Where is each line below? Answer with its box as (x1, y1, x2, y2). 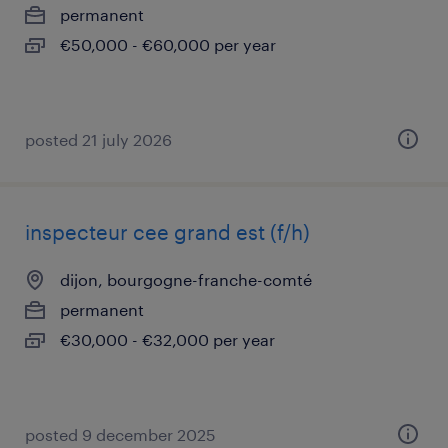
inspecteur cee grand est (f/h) (25, 220, 310, 244)
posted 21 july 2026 (25, 130, 172, 149)
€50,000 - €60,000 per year (60, 35, 276, 54)
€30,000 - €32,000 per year (60, 330, 275, 349)
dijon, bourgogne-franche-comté (60, 270, 312, 289)
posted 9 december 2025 (25, 425, 216, 444)
